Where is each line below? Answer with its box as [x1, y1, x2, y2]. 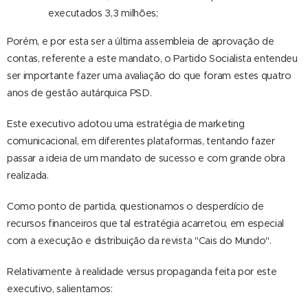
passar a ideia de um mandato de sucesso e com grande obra [7, 152, 285, 164]
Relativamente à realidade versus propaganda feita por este [7, 265, 277, 278]
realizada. [7, 169, 49, 181]
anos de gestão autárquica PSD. [7, 87, 152, 99]
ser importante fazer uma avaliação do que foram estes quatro [7, 69, 291, 82]
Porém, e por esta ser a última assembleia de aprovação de [7, 35, 274, 47]
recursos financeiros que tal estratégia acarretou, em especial [7, 217, 285, 230]
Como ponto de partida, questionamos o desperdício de [7, 200, 264, 212]
